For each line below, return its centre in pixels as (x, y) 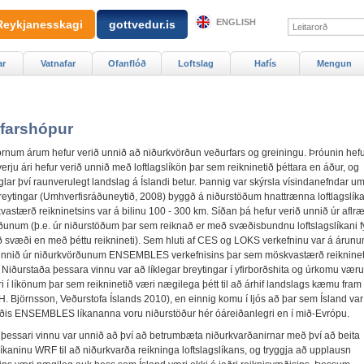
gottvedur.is (142, 24)
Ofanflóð (127, 63)
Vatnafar (58, 63)
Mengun (334, 63)
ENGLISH (236, 22)
